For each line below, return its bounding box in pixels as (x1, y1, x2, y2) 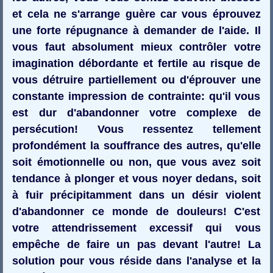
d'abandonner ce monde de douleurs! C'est (12, 205, 261, 218)
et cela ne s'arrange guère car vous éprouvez (12, 7, 261, 20)
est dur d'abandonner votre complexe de (12, 106, 261, 119)
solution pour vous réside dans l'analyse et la (12, 254, 261, 267)
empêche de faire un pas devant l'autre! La (12, 238, 261, 250)
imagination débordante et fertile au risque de (12, 57, 261, 69)
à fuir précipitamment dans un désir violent (12, 188, 261, 201)
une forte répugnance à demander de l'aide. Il (12, 24, 261, 37)
